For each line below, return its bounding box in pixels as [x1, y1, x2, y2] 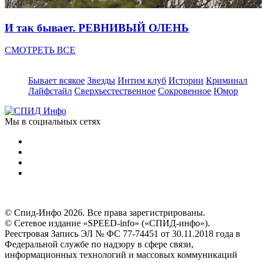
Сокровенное [158, 86, 211, 96]
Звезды [87, 75, 115, 86]
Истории [168, 75, 204, 86]
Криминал [206, 75, 247, 86]
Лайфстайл [28, 86, 72, 96]
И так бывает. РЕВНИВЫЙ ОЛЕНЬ [5, 21, 189, 34]
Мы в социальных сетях [5, 116, 101, 127]
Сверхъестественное [74, 86, 156, 96]
